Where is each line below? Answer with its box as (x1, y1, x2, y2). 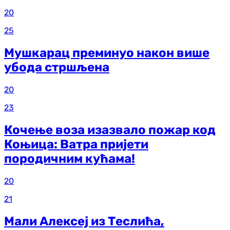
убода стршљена (4, 60, 109, 75)
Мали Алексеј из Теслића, (4, 214, 164, 228)
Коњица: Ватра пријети (4, 137, 148, 152)
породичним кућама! (4, 151, 135, 166)
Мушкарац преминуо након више (4, 46, 209, 61)
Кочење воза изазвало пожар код (4, 123, 216, 138)
